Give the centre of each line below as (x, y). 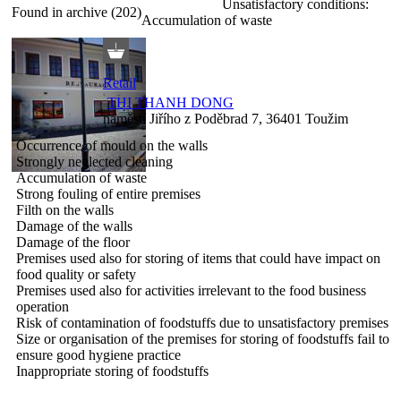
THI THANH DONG (171, 102)
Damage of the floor (73, 242)
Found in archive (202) (77, 12)
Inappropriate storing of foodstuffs (112, 371)
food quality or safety (76, 274)
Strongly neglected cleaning (94, 161)
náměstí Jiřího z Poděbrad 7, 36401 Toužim (226, 118)
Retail (119, 82)
